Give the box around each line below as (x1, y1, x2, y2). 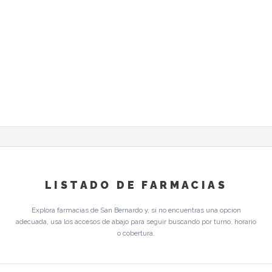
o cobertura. (117, 228, 155, 237)
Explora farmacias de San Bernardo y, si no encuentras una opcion (31, 205, 241, 214)
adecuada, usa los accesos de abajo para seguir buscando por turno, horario (16, 217, 256, 226)
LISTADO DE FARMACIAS (45, 178, 227, 192)
